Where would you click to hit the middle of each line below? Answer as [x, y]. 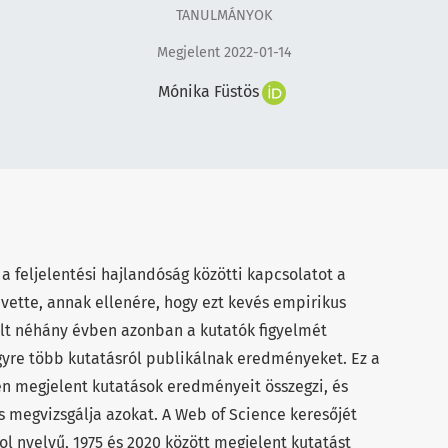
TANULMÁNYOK [224, 15]
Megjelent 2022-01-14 [224, 53]
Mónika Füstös [208, 92]
